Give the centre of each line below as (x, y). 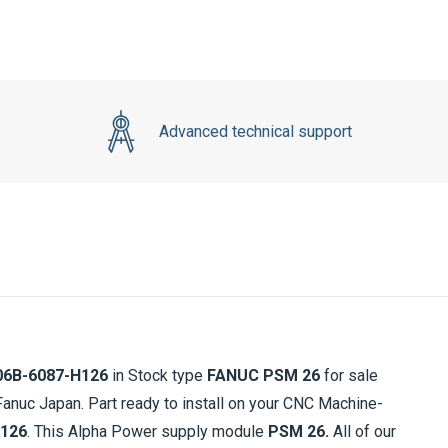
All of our (362, 431)
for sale (349, 375)
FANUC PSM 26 (263, 375)
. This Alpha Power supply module (147, 431)
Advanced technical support (255, 131)
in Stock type (157, 375)
